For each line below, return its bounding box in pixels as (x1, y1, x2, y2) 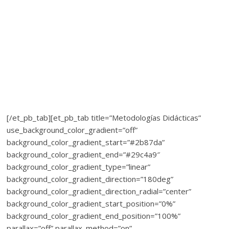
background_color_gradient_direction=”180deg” (7, 174, 174, 184)
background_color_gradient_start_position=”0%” (7, 198, 176, 209)
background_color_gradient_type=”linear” (7, 162, 151, 172)
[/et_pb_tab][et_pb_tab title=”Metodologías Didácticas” (7, 112, 201, 123)
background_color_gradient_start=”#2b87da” (7, 137, 165, 147)
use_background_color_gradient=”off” (7, 125, 138, 135)
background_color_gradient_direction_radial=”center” (7, 186, 192, 196)
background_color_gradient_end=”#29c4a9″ (7, 149, 161, 159)
